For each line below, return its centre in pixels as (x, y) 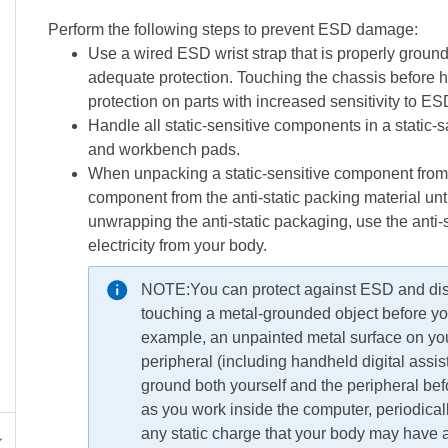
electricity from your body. (177, 245)
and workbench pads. (163, 149)
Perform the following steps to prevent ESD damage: (232, 29)
